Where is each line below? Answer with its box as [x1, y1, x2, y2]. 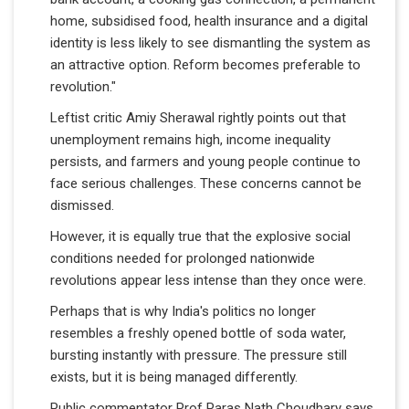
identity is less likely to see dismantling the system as [50, 34, 371, 51]
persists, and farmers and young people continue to [50, 152, 361, 170]
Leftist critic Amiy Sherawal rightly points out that [50, 109, 346, 126]
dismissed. [50, 196, 114, 214]
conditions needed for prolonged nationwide [50, 249, 315, 267]
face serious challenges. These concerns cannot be [50, 174, 362, 192]
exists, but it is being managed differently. [50, 368, 298, 385]
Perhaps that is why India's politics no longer [50, 302, 316, 320]
